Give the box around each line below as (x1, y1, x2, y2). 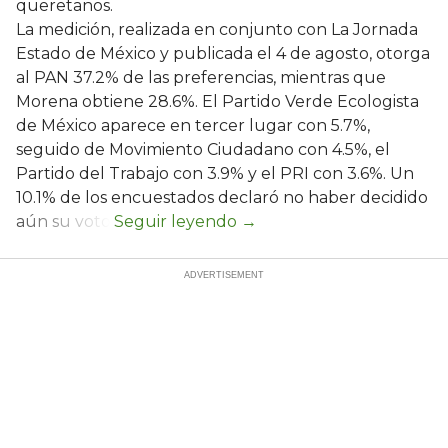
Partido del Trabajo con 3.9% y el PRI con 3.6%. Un (16, 163, 414, 183)
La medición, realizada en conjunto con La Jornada (16, 19, 418, 39)
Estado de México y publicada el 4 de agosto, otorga (16, 43, 430, 63)
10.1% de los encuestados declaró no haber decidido (16, 187, 428, 207)
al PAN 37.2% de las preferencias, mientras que (16, 67, 386, 87)
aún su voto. (16, 211, 114, 231)
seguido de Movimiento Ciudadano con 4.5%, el (16, 139, 390, 159)
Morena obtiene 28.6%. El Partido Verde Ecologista (16, 91, 419, 111)
